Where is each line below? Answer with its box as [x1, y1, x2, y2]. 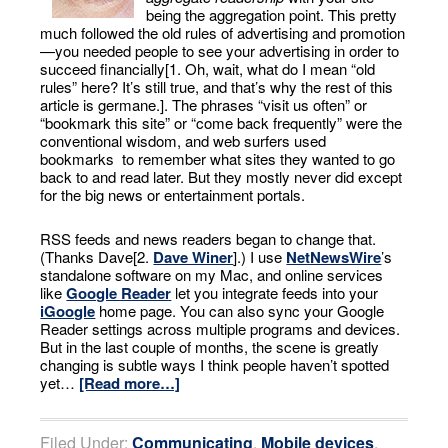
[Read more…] [79, 372, 181, 394]
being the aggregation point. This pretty [146, 4, 398, 25]
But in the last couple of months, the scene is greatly [40, 336, 380, 357]
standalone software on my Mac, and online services [40, 264, 384, 285]
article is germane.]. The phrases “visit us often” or [40, 94, 368, 115]
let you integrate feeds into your [171, 282, 379, 303]
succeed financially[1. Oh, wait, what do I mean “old [40, 58, 376, 79]
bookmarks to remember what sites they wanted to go [40, 148, 396, 169]
